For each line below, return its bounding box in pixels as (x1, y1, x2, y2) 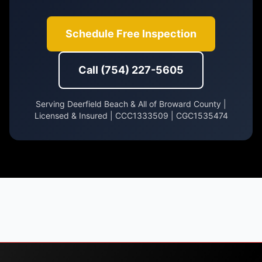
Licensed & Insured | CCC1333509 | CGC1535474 (34, 111, 228, 120)
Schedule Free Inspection (65, 27, 196, 40)
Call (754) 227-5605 (78, 64, 184, 76)
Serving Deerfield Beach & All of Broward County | (36, 99, 226, 109)
